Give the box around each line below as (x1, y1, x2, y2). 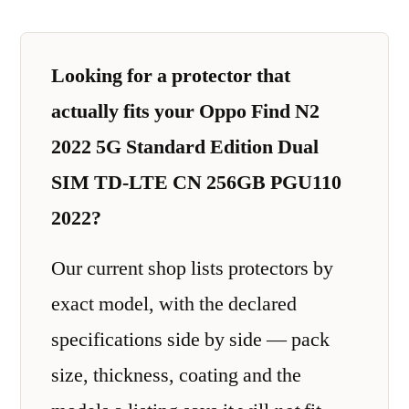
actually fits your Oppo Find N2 (51, 98, 320, 124)
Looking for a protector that (51, 62, 290, 89)
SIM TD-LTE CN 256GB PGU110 (51, 169, 341, 195)
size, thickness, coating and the (51, 362, 301, 388)
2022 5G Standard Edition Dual (51, 133, 319, 160)
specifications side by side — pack (51, 327, 330, 352)
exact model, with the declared (51, 291, 297, 317)
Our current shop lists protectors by (51, 256, 333, 281)
